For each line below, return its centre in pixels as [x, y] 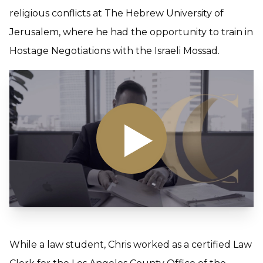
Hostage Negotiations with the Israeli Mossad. [114, 51]
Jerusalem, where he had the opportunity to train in [131, 32]
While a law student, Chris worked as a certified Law [131, 245]
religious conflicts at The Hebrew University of [117, 14]
